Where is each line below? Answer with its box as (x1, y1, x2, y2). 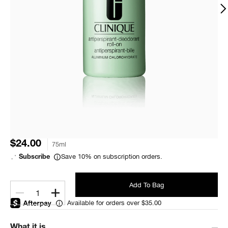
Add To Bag (129, 181, 164, 189)
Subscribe (19, 154, 50, 161)
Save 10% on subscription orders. (61, 153, 162, 160)
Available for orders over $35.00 (67, 199, 162, 207)
